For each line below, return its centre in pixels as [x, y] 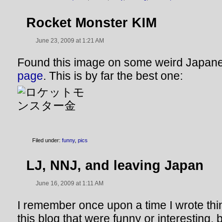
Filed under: [47, 140]
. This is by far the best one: [113, 76]
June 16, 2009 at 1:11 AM [70, 183]
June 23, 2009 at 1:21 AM [70, 41]
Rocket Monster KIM [91, 23]
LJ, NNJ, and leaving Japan [115, 165]
